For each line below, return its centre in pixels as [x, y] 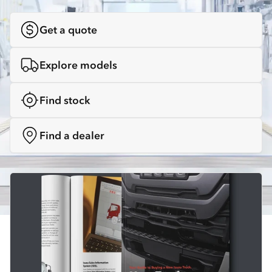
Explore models [78, 65]
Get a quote [68, 30]
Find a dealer [72, 136]
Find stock [65, 100]
